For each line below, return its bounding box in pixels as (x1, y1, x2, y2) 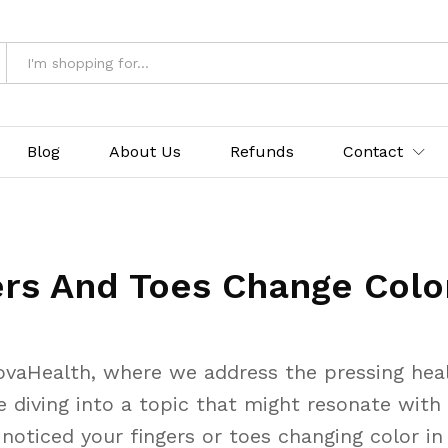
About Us (109, 142, 181, 161)
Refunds (230, 142, 294, 161)
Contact (343, 142, 403, 161)
